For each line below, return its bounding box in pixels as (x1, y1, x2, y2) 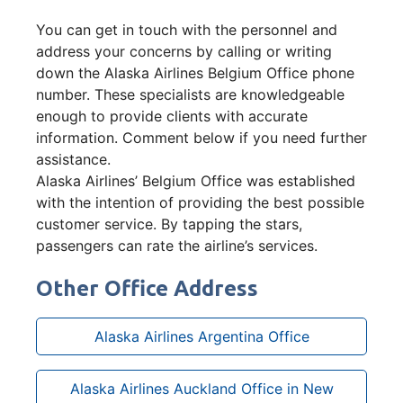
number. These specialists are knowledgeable (36, 85, 345, 103)
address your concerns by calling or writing (36, 41, 332, 60)
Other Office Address (36, 275, 258, 300)
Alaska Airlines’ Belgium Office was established (36, 171, 355, 190)
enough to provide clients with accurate (36, 106, 308, 125)
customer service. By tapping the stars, (36, 214, 302, 233)
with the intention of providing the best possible (36, 193, 364, 211)
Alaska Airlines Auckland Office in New (69, 379, 334, 398)
